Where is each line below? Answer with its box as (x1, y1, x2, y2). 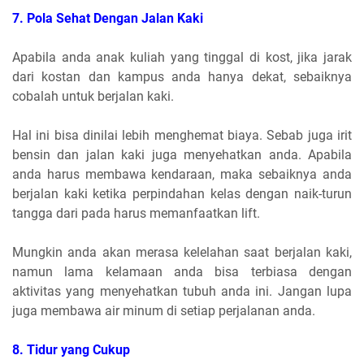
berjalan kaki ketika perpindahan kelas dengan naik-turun (12, 185, 352, 201)
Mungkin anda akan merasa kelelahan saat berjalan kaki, (12, 244, 352, 260)
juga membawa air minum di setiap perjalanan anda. (12, 302, 315, 318)
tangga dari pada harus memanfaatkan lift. (12, 205, 263, 221)
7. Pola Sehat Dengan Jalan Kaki (12, 10, 203, 26)
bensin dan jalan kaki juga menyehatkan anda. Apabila (12, 146, 352, 162)
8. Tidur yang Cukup (12, 341, 130, 357)
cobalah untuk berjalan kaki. (12, 88, 177, 104)
